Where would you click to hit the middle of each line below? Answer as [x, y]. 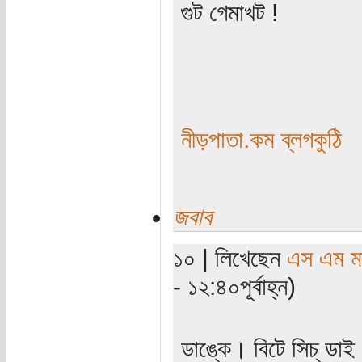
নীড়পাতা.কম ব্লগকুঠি [261, 139]
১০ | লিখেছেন [229, 257]
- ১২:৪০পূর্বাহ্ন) [234, 286]
